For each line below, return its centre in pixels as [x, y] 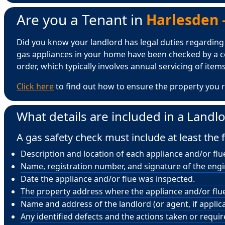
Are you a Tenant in [81, 19]
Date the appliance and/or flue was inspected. [108, 179]
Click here [35, 86]
